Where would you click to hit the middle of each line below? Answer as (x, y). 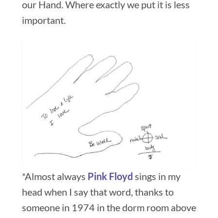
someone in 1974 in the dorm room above (109, 207)
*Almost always (54, 176)
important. (44, 20)
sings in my (156, 176)
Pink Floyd (110, 176)
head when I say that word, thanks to (98, 191)
